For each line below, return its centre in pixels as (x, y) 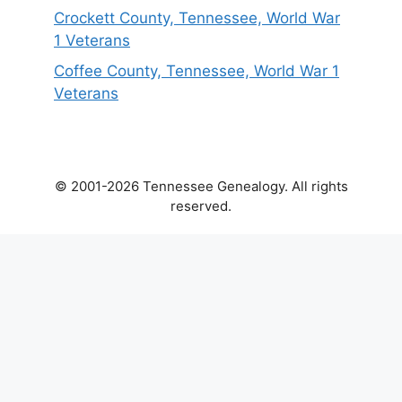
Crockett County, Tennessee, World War (197, 18)
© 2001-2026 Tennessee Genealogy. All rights (201, 186)
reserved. (201, 205)
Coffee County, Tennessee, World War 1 (197, 70)
